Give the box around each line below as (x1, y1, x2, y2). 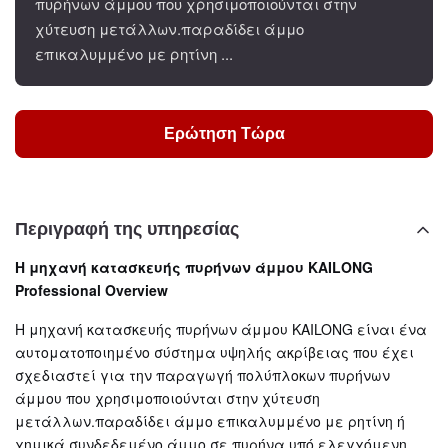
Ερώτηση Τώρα (163, 125, 285, 142)
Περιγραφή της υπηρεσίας (15, 219, 239, 239)
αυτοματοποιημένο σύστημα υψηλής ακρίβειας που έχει (15, 342, 414, 362)
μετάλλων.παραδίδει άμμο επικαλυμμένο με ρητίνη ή (15, 411, 405, 431)
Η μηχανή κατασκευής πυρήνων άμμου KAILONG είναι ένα (15, 319, 427, 339)
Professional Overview (15, 280, 168, 300)
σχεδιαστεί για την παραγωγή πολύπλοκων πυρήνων (15, 365, 390, 385)
